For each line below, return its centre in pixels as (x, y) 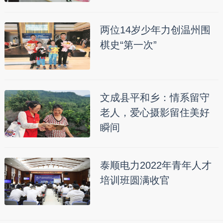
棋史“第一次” (128, 45)
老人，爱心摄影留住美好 (155, 112)
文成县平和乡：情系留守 (155, 97)
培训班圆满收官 (135, 180)
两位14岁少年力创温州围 (155, 30)
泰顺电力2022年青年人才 (156, 165)
